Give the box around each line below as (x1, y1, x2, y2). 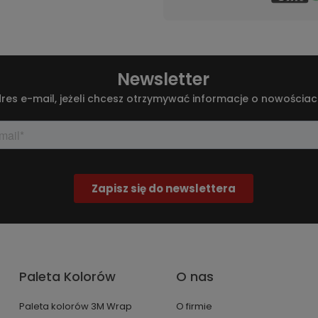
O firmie (175, 299, 212, 313)
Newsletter (117, 67, 210, 91)
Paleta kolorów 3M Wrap (19, 299, 133, 313)
